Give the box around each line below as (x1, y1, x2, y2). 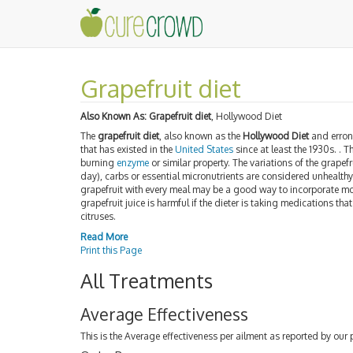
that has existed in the (80, 143, 175, 155)
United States (175, 143, 233, 155)
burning (80, 157, 117, 169)
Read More (80, 230, 128, 243)
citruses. (80, 210, 116, 222)
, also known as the (159, 130, 243, 142)
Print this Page (80, 243, 142, 256)
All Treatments (80, 267, 213, 293)
